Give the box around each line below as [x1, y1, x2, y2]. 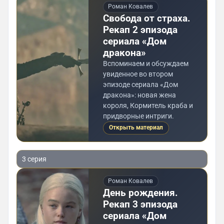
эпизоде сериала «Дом [102, 80, 178, 88]
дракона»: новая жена [102, 90, 176, 99]
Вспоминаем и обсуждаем [102, 59, 188, 67]
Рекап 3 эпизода [102, 198, 177, 210]
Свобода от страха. [102, 12, 190, 24]
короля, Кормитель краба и [102, 101, 193, 109]
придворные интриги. [102, 111, 174, 120]
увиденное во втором [102, 69, 173, 78]
